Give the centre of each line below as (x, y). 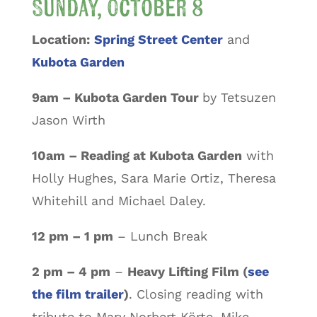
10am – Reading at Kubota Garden (137, 155)
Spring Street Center (158, 39)
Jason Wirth (68, 120)
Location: (60, 39)
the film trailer (77, 294)
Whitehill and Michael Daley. (119, 200)
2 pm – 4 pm (71, 271)
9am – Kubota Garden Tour (117, 97)
